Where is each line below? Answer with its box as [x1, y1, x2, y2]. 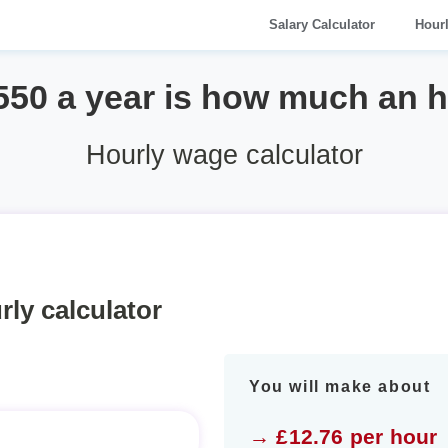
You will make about [249, 377, 431, 395]
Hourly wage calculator [85, 139, 363, 170]
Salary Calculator [269, 17, 375, 32]
